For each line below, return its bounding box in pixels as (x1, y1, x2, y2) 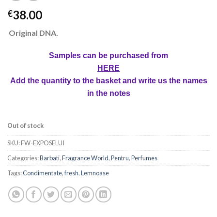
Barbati (40, 154, 60, 162)
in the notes (87, 89, 130, 97)
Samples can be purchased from (49, 51, 168, 60)
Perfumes (131, 154, 157, 162)
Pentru (111, 154, 129, 162)
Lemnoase (81, 169, 109, 177)
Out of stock (7, 121, 44, 129)
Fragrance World (62, 154, 108, 162)
